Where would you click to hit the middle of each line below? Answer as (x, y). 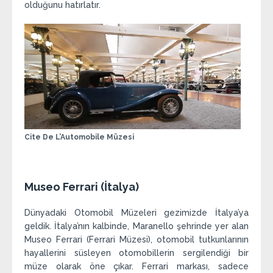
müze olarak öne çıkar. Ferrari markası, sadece (136, 267)
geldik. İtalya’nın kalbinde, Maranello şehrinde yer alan (136, 226)
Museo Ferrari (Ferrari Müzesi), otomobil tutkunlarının (136, 240)
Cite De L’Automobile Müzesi (79, 137)
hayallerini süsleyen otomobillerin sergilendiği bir (136, 253)
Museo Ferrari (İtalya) (82, 187)
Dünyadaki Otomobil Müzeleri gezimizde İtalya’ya (136, 213)
